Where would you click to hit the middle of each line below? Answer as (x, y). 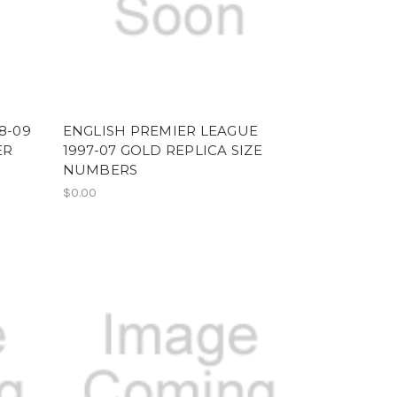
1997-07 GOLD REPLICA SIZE (162, 150)
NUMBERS (100, 169)
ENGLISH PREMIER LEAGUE (160, 130)
